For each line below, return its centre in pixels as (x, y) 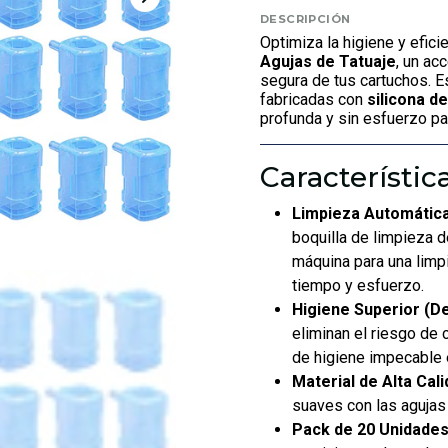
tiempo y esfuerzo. (358, 285)
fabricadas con (313, 99)
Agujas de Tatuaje (328, 61)
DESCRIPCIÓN (305, 19)
